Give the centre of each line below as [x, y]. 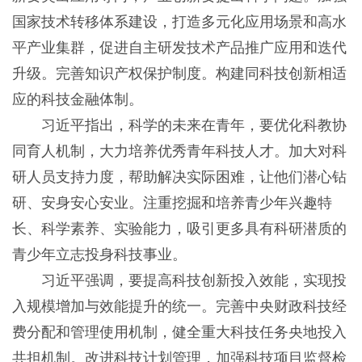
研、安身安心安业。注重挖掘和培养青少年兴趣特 [172, 203]
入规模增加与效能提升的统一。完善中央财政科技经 [179, 307]
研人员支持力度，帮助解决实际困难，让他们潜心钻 [179, 177]
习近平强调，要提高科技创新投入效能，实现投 [179, 281]
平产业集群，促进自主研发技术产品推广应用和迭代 [179, 48]
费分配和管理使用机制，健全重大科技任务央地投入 [179, 333]
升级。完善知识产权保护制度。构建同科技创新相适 [179, 74]
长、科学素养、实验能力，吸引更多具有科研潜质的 [179, 229]
